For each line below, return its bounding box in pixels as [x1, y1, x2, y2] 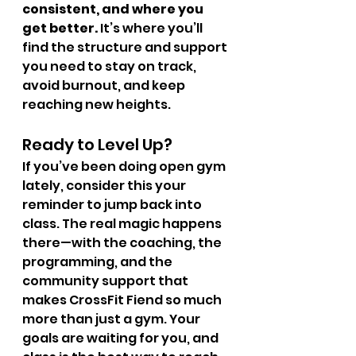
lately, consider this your [22, 176, 188, 195]
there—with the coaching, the [22, 234, 224, 252]
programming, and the [22, 253, 175, 271]
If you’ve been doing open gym [22, 157, 228, 176]
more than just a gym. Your [22, 310, 203, 328]
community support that [22, 272, 191, 290]
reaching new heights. [22, 95, 171, 114]
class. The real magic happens [22, 215, 224, 233]
